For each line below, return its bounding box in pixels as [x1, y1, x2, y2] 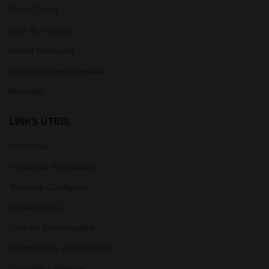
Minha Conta [9, 5, 58, 14]
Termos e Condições [9, 182, 87, 192]
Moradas [9, 86, 43, 96]
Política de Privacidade [9, 162, 95, 171]
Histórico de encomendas [9, 66, 106, 76]
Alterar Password [9, 46, 74, 55]
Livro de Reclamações [9, 223, 94, 232]
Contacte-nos [9, 202, 60, 212]
